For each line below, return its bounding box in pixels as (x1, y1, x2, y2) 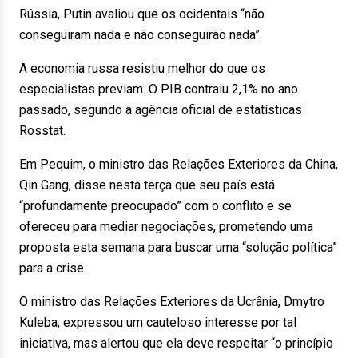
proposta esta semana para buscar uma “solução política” (19, 240, 337, 255)
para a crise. (19, 261, 86, 276)
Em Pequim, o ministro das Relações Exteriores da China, (19, 157, 338, 172)
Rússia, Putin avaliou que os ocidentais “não (19, 6, 265, 22)
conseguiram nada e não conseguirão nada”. (19, 27, 262, 42)
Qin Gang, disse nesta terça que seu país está (19, 177, 275, 193)
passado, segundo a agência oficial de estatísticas (19, 102, 302, 117)
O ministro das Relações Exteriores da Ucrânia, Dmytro (19, 294, 324, 309)
